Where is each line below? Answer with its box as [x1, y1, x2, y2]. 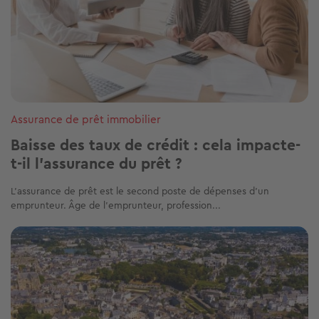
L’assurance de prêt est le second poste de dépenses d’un [11, 183, 269, 198]
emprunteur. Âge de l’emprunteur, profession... [11, 197, 221, 212]
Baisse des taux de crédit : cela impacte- [11, 133, 300, 156]
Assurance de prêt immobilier [11, 110, 161, 127]
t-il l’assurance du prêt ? [11, 152, 182, 174]
